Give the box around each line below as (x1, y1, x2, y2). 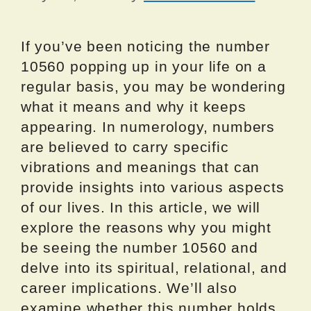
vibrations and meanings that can (21, 159, 260, 176)
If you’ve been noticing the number (21, 38, 270, 55)
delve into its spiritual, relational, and (21, 260, 287, 276)
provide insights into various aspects (21, 179, 285, 196)
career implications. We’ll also (21, 280, 237, 296)
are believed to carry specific (21, 139, 229, 155)
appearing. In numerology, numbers (21, 119, 276, 135)
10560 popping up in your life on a (21, 58, 267, 75)
